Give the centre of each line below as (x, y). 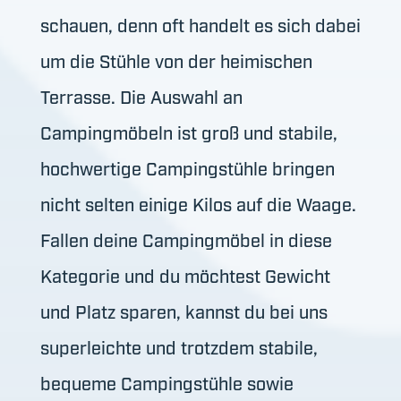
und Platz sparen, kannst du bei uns (183, 310)
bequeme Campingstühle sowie (166, 382)
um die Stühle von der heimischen (176, 60)
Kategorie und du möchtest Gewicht (185, 274)
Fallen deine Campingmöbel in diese (186, 239)
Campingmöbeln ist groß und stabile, (188, 131)
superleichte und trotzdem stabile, (179, 346)
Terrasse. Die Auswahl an (141, 95)
